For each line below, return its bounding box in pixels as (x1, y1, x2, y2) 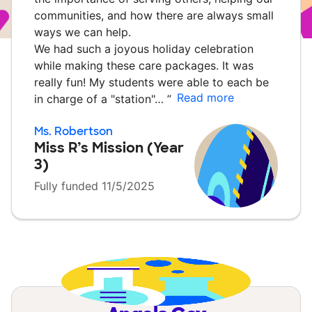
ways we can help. (34, 25, 131, 39)
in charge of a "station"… (34, 92, 167, 106)
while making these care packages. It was (34, 58, 253, 72)
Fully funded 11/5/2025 (34, 179, 155, 193)
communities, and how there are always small (34, 8, 274, 22)
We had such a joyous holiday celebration (34, 42, 253, 56)
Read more (177, 91, 234, 104)
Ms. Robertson (34, 124, 113, 139)
